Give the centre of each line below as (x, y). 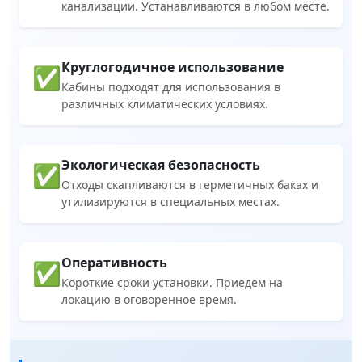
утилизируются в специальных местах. (170, 202)
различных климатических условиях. (165, 104)
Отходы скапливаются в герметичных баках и (190, 185)
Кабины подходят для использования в (171, 87)
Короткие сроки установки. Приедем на (172, 283)
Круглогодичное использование (173, 67)
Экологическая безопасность (161, 165)
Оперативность (114, 263)
